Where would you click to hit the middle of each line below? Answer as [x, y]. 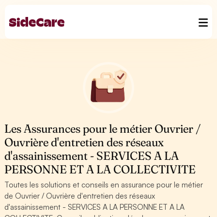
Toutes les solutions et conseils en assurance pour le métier [104, 185]
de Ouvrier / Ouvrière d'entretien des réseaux [80, 196]
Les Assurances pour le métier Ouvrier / [103, 129]
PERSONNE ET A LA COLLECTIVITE [100, 169]
